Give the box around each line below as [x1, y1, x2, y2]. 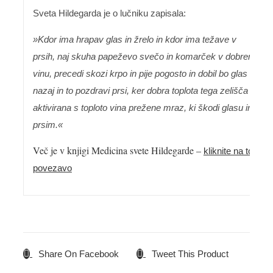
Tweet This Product [152, 248, 229, 259]
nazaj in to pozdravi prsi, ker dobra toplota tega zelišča [32, 85, 248, 96]
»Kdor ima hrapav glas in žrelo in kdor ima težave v [32, 34, 236, 44]
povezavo [32, 162, 72, 173]
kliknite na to [203, 145, 253, 156]
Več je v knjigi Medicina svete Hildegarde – [32, 143, 204, 157]
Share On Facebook [38, 248, 119, 259]
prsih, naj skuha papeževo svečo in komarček [32, 51, 216, 62]
